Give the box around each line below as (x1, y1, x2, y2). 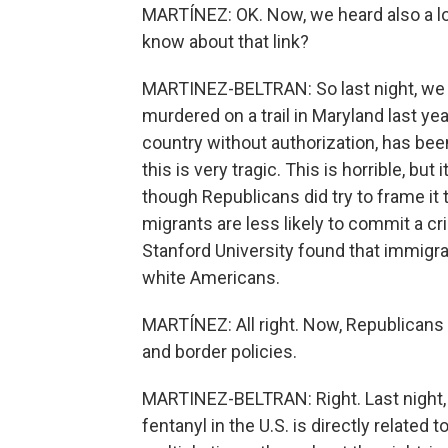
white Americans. (142, 267, 280, 288)
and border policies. (142, 341, 297, 362)
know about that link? (142, 31, 309, 52)
